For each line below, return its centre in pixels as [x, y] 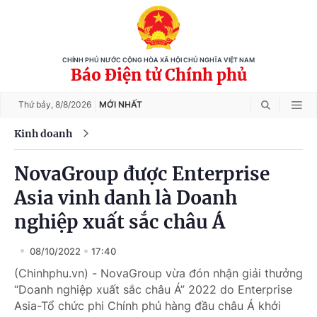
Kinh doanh [43, 133]
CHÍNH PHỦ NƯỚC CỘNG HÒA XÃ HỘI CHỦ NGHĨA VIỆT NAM [158, 60]
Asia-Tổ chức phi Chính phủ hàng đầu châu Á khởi [148, 306]
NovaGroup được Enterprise [142, 174]
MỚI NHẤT [121, 104]
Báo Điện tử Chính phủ [158, 75]
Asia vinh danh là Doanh [126, 198]
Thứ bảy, [37, 104]
